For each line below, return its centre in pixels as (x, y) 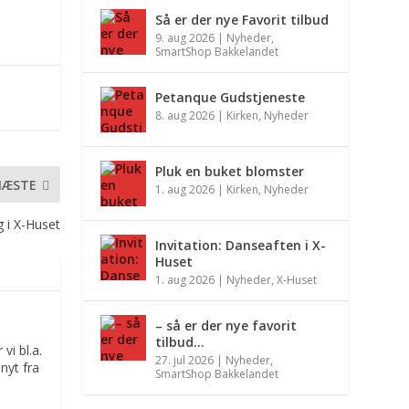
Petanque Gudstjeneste (231, 98)
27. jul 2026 (185, 361)
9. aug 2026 (185, 38)
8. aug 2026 (185, 116)
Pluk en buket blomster (230, 172)
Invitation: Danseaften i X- (241, 246)
